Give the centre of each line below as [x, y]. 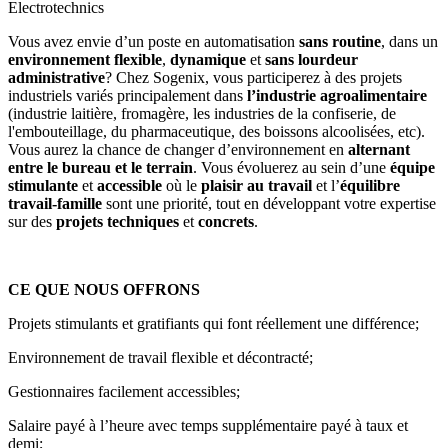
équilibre [370, 185]
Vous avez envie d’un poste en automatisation [153, 41]
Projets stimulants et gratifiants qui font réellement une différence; [213, 323]
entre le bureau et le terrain [100, 167]
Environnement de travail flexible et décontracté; [160, 357]
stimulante [43, 185]
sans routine [340, 41]
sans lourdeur [311, 59]
